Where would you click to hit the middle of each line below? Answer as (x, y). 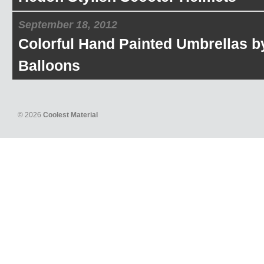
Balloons (49, 65)
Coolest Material (70, 115)
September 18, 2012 (68, 25)
